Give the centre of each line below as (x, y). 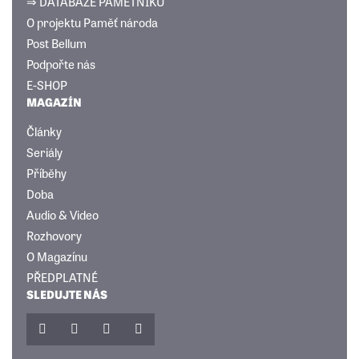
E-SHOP (46, 85)
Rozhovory (54, 236)
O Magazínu (56, 256)
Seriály (44, 152)
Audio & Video (62, 215)
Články (44, 131)
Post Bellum (56, 43)
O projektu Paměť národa (92, 22)
